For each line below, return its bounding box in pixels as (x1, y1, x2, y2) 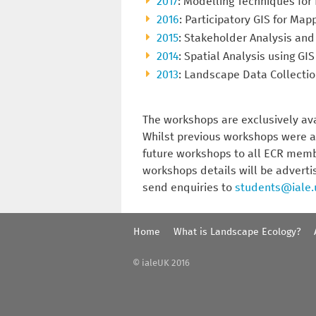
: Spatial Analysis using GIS (178, 50, 315, 62)
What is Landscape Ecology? (173, 226, 301, 237)
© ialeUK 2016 (133, 259, 190, 269)
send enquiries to (142, 181, 235, 193)
